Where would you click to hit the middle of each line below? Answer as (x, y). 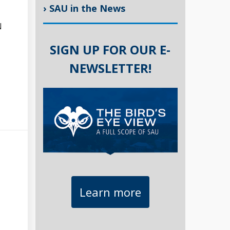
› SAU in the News (84, 8)
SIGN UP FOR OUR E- (110, 50)
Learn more (110, 192)
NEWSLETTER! (110, 68)
